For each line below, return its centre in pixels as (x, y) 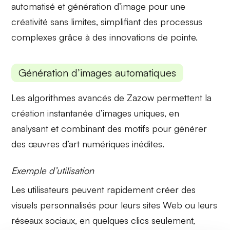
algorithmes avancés (70, 98)
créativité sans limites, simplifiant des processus (107, 22)
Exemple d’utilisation (53, 170)
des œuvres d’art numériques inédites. (88, 144)
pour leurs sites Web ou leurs (157, 205)
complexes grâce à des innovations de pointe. (105, 37)
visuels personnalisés (54, 205)
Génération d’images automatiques (98, 73)
